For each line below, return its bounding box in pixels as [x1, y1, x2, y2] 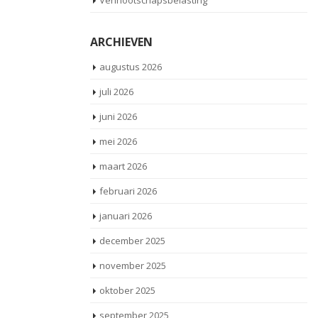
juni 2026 [99, 110, 137, 123]
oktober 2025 [99, 284, 155, 297]
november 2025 [99, 259, 166, 272]
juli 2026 [99, 85, 133, 98]
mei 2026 [99, 135, 137, 148]
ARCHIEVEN [90, 34, 153, 50]
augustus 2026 [99, 60, 162, 73]
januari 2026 [99, 209, 152, 222]
